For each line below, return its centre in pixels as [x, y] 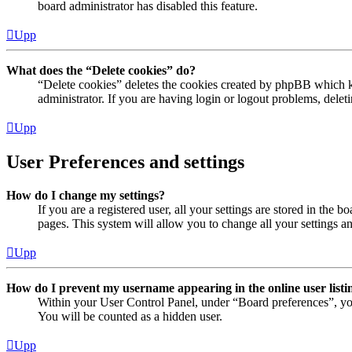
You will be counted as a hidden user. [130, 316]
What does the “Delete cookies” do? [101, 71]
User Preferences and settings [125, 162]
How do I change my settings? [86, 195]
